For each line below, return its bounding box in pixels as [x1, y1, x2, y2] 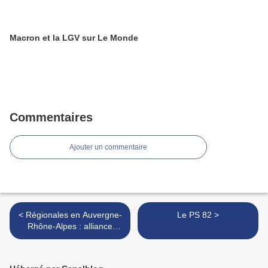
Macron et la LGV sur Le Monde [10, 33, 138, 42]
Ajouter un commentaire [69, 143, 147, 151]
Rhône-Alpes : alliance [28, 221, 112, 231]
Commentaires [10, 111, 93, 124]
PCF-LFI [54, 233, 86, 242]
